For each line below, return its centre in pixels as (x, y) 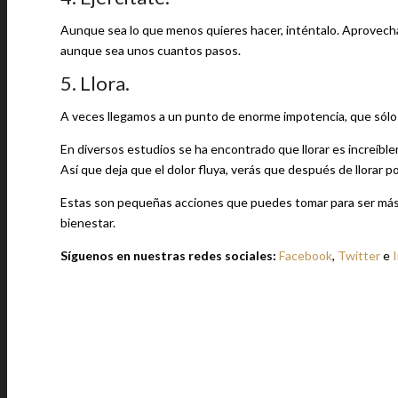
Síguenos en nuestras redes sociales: (170, 255)
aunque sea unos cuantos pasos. (151, 50)
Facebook (306, 255)
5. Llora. (95, 83)
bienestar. (88, 223)
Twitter (359, 255)
